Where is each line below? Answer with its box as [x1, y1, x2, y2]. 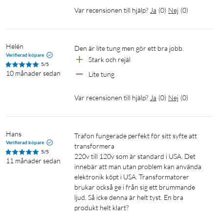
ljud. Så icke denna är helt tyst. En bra [74, 193, 183, 202]
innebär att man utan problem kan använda [74, 162, 201, 171]
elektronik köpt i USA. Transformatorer [74, 173, 189, 181]
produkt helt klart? [74, 203, 129, 212]
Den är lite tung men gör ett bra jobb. [80, 44, 184, 53]
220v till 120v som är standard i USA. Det [74, 152, 196, 161]
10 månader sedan [6, 69, 61, 78]
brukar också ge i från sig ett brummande [74, 183, 195, 192]
